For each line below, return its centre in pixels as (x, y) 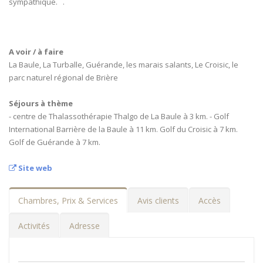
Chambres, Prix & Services (68, 200)
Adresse (85, 226)
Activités (34, 226)
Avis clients (158, 200)
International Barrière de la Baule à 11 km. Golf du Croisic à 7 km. (123, 129)
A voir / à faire (36, 52)
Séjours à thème (41, 103)
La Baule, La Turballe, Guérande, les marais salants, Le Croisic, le (124, 65)
